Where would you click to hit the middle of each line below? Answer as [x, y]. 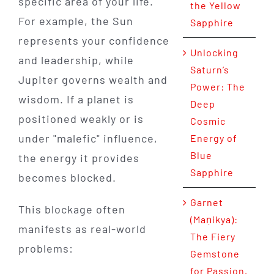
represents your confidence [94, 40]
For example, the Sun [76, 20]
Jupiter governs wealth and [93, 79]
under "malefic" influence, [88, 138]
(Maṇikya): [214, 220]
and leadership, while [76, 60]
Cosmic [208, 121]
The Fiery [213, 237]
